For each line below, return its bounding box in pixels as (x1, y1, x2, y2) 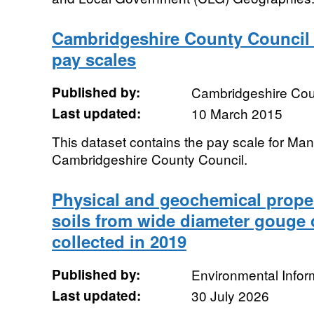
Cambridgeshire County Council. (51, 149, 247, 168)
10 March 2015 (191, 104, 282, 123)
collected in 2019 (51, 229, 186, 253)
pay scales (51, 47, 136, 71)
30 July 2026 (191, 286, 269, 305)
